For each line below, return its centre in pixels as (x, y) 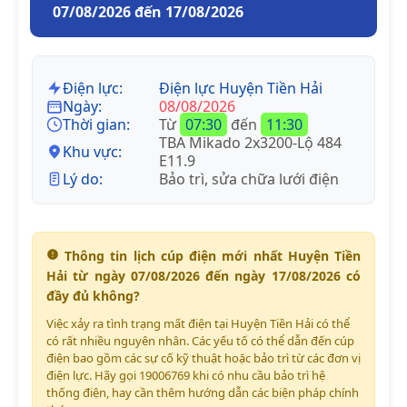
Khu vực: (92, 151)
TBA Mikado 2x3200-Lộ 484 (250, 142)
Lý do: (83, 179)
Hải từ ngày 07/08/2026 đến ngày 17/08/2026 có (203, 275)
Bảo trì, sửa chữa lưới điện (249, 179)
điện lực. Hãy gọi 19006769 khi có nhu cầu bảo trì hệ (186, 375)
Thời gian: (96, 124)
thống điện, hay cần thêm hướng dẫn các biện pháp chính (203, 392)
